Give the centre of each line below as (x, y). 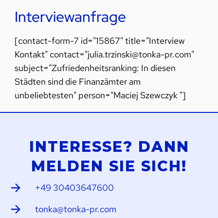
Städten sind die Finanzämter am (78, 82)
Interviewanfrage (70, 17)
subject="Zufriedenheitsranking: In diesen (95, 68)
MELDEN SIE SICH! (109, 166)
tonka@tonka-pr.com (76, 209)
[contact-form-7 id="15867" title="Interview (100, 41)
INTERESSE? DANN (109, 147)
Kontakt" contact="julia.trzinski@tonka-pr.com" (104, 54)
